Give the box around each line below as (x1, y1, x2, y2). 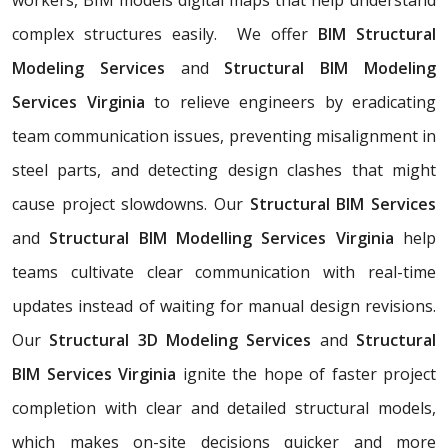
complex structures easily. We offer (12, 22, 318, 45)
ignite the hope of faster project (176, 362, 436, 385)
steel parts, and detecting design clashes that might (12, 158, 436, 181)
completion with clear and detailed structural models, (12, 396, 436, 419)
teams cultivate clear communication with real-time (12, 260, 436, 283)
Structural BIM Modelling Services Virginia (40, 226, 394, 249)
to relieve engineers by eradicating (144, 90, 436, 113)
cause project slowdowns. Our (12, 192, 250, 215)
